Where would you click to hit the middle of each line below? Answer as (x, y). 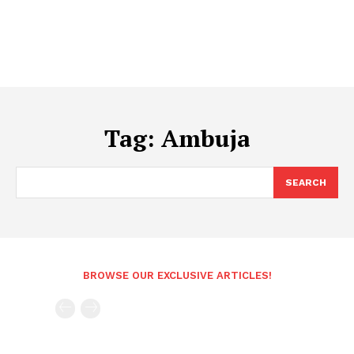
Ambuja (205, 138)
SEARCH (306, 183)
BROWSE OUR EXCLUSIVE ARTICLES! (177, 275)
